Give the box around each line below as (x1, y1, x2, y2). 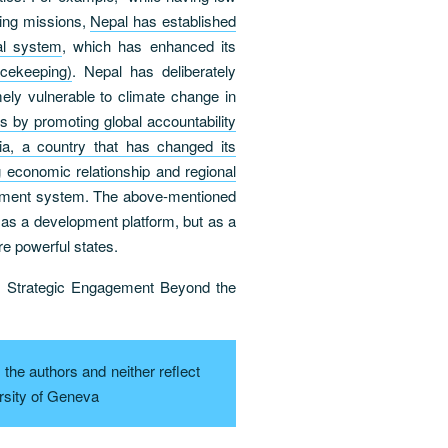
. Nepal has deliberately (72, 59, 236, 81)
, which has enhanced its (61, 34, 236, 56)
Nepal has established (90, 9, 236, 31)
